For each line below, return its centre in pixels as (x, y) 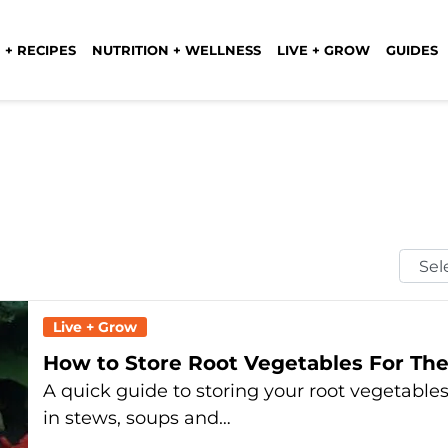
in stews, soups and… (137, 418)
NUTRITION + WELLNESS (176, 49)
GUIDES (412, 49)
